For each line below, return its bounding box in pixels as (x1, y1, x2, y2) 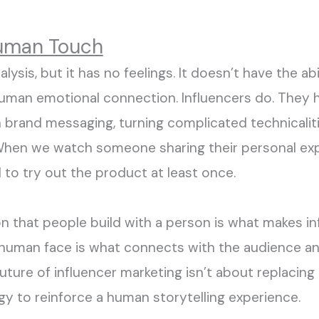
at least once (147, 164, 234, 182)
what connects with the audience (88, 239, 301, 256)
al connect (89, 89, 157, 107)
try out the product (19, 164, 147, 182)
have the (239, 64, 301, 82)
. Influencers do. (175, 89, 274, 107)
